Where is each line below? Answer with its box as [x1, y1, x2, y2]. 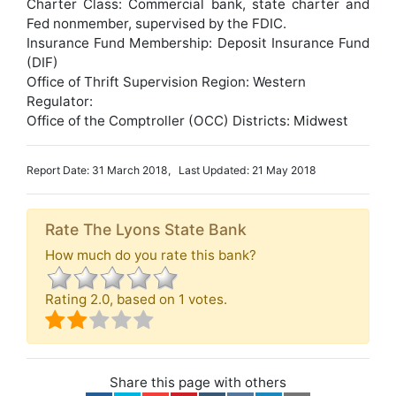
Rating [45, 291, 90, 308]
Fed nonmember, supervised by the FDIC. [27, 15, 286, 32]
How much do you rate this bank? [45, 247, 256, 263]
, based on [110, 291, 179, 308]
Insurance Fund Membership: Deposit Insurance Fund [27, 34, 369, 51]
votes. [185, 291, 227, 308]
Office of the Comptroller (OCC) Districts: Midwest [27, 112, 348, 129]
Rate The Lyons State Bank [45, 220, 247, 239]
